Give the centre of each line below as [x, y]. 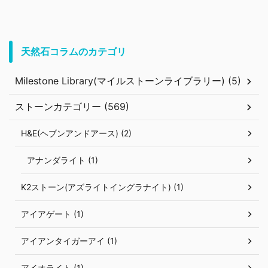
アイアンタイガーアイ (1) [69, 241]
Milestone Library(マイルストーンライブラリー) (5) [128, 81]
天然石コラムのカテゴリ [74, 52]
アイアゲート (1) [52, 214]
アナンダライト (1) [63, 160]
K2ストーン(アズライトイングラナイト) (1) [102, 187]
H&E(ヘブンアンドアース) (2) [76, 133]
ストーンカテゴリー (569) [72, 107]
